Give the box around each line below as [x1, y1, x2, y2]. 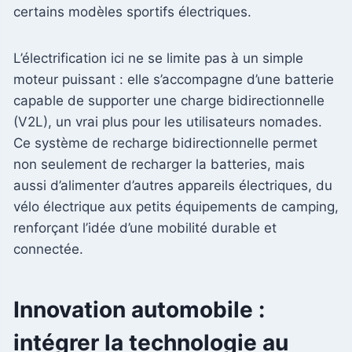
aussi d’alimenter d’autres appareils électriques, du [13, 177, 332, 193]
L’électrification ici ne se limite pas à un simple [13, 49, 303, 66]
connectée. [13, 240, 83, 257]
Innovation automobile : [13, 295, 265, 323]
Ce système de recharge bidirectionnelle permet [13, 134, 317, 151]
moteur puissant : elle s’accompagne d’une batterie [13, 71, 334, 87]
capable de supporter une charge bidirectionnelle [13, 92, 324, 108]
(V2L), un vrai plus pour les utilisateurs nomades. [13, 113, 322, 130]
